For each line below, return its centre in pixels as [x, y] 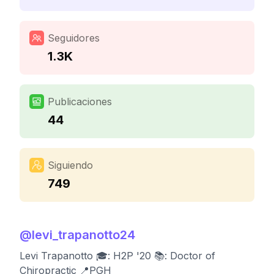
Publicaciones [80, 102]
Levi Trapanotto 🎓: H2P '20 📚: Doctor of [117, 256]
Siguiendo [70, 165]
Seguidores [74, 38]
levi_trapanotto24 [83, 235]
